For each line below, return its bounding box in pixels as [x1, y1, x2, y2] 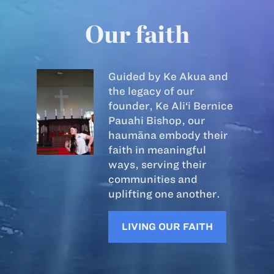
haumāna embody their [108, 130, 228, 141]
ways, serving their [108, 159, 207, 170]
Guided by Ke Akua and [108, 71, 229, 82]
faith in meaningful [108, 144, 207, 155]
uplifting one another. [108, 188, 221, 199]
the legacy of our [108, 86, 194, 97]
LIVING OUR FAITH [122, 221, 213, 232]
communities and [108, 174, 198, 185]
